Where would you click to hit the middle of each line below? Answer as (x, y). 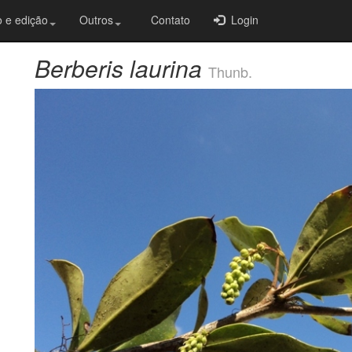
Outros (96, 20)
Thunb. (230, 71)
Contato (167, 20)
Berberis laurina (118, 68)
